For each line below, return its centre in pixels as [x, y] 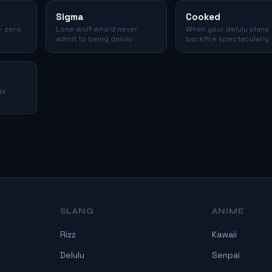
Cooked [203, 17]
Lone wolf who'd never [97, 29]
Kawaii [224, 235]
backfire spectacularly [227, 39]
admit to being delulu [94, 39]
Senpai [226, 255]
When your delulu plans [227, 29]
